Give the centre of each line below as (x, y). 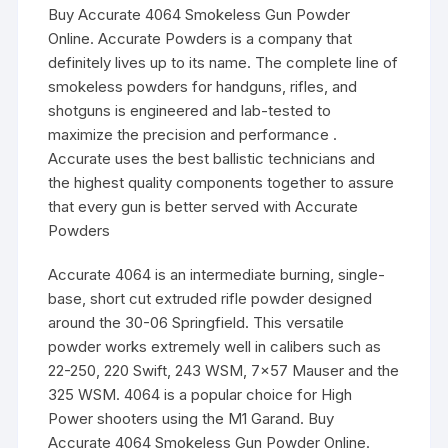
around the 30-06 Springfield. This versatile (196, 322)
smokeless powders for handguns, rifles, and (203, 86)
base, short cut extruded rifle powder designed (210, 298)
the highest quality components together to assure (221, 182)
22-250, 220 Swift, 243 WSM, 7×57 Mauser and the (224, 370)
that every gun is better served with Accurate (203, 206)
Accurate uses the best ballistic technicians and (212, 158)
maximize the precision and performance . (193, 134)
